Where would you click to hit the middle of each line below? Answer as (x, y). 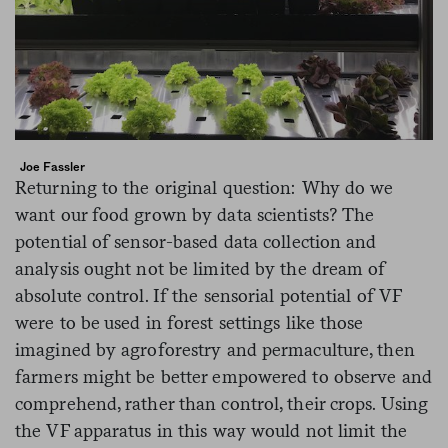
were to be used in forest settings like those (189, 322)
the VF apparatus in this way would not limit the (211, 430)
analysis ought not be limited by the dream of (200, 268)
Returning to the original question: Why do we (204, 187)
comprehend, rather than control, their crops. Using (222, 403)
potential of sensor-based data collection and (196, 241)
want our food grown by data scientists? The (195, 214)
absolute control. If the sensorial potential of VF (208, 295)
